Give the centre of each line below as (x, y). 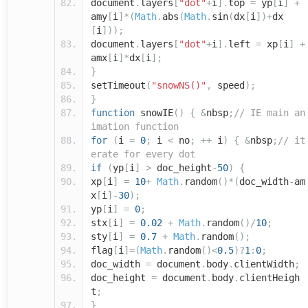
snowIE (154, 113)
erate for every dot (143, 154)
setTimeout (118, 86)
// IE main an (269, 113)
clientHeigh (269, 278)
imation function (135, 127)
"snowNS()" (179, 86)
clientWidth (264, 264)
